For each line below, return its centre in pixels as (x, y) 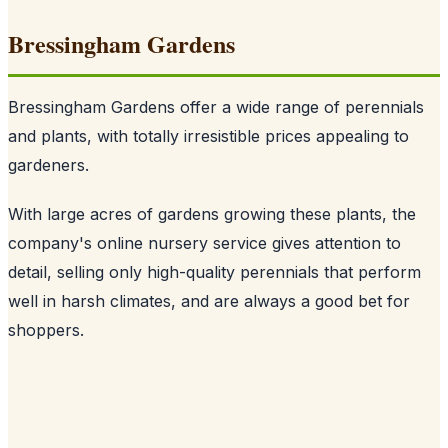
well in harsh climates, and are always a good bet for (209, 300)
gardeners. (48, 164)
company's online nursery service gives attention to (204, 242)
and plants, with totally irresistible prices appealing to (208, 135)
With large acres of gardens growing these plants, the (212, 213)
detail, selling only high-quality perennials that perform (214, 271)
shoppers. (46, 329)
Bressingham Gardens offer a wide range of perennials (216, 106)
